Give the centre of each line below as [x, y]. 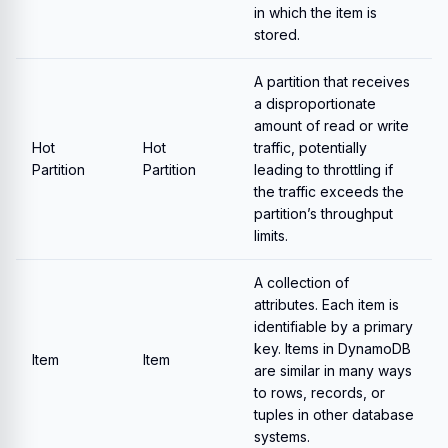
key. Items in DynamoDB [332, 348]
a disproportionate [315, 103]
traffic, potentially [310, 147]
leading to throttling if [323, 169]
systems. [282, 436]
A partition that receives [332, 81]
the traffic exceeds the [329, 191]
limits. [271, 235]
